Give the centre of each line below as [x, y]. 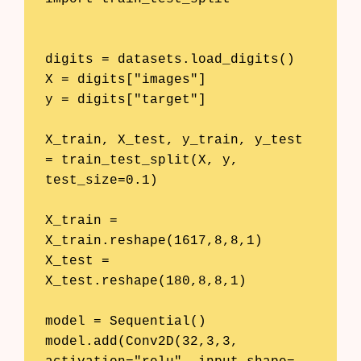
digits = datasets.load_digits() [170, 59]
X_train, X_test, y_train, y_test [174, 140]
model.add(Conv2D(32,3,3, [141, 341]
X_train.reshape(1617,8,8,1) [154, 241]
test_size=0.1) [101, 180]
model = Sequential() [125, 321]
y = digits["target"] [125, 100]
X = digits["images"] [125, 79]
